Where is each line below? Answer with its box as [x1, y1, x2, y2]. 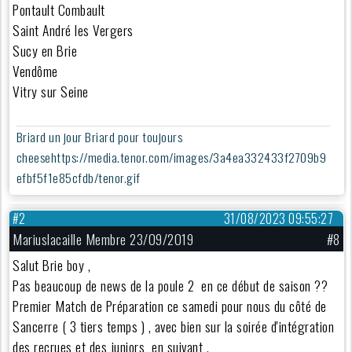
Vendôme [13, 60, 58, 82]
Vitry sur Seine [13, 81, 89, 102]
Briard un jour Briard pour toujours [16, 126, 183, 146]
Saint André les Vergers [13, 20, 134, 41]
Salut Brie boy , [13, 254, 94, 275]
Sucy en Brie [13, 40, 78, 61]
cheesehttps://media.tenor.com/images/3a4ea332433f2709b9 [16, 147, 327, 167]
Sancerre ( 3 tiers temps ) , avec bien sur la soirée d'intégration [13, 315, 335, 336]
